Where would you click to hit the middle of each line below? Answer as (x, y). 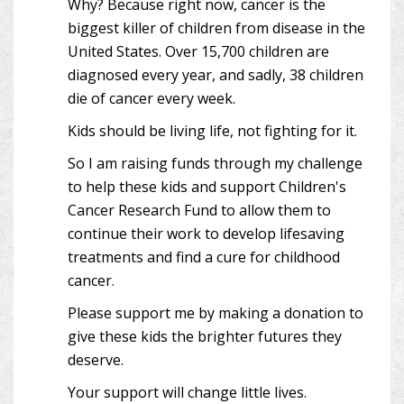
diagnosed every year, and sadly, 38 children (216, 75)
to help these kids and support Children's (207, 187)
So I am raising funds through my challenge (215, 164)
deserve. (96, 360)
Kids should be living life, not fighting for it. (212, 131)
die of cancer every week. (151, 99)
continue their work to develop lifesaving (206, 234)
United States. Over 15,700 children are (198, 52)
